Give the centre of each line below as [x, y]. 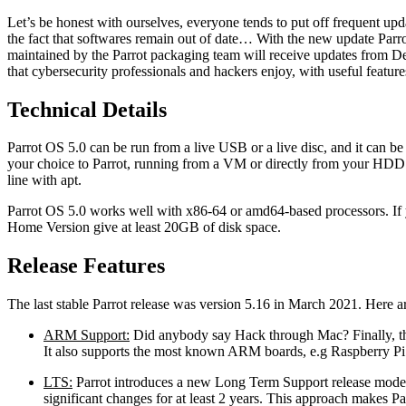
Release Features [86, 266]
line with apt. [44, 180]
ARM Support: [87, 335]
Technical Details [87, 109]
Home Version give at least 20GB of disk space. [144, 227]
